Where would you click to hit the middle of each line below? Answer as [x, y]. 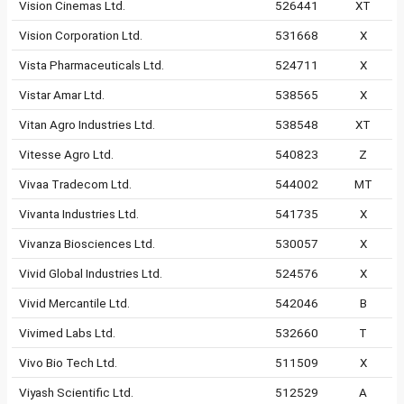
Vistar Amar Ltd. [62, 95]
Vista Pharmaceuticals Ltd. [92, 65]
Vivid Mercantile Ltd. [74, 303]
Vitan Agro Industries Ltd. [87, 124]
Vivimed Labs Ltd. [67, 333]
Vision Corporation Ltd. [81, 35]
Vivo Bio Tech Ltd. [68, 363]
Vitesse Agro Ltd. [66, 154]
